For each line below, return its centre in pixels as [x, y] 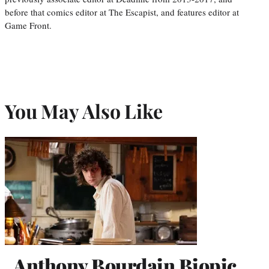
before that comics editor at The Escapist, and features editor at [122, 12]
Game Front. [28, 25]
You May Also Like [84, 111]
